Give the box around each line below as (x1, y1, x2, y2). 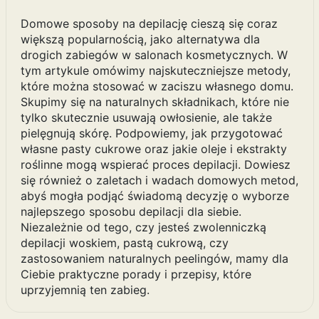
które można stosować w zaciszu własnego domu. (20, 79, 293, 94)
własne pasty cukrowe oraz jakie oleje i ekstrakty (20, 142, 287, 157)
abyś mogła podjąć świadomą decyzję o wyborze (20, 189, 289, 204)
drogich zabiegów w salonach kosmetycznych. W (20, 48, 288, 63)
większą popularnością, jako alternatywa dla (20, 32, 260, 47)
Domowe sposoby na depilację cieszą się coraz (20, 16, 278, 31)
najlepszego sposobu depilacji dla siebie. (20, 204, 241, 219)
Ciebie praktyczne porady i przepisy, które (20, 267, 251, 282)
